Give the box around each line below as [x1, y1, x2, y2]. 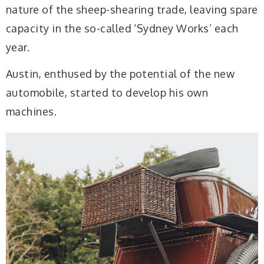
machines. [6, 105, 57, 118]
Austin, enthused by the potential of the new [6, 67, 235, 81]
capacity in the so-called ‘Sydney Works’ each [6, 21, 239, 35]
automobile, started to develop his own [6, 86, 209, 100]
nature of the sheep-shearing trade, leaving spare [6, 2, 258, 16]
